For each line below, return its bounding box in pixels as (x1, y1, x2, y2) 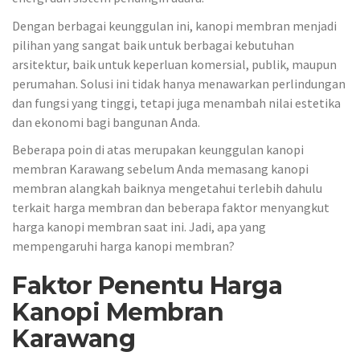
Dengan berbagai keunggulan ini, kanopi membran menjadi (12, 17, 337, 34)
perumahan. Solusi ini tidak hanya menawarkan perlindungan (12, 75, 346, 92)
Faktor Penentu (12, 271, 210, 301)
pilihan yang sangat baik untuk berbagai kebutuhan (12, 36, 294, 53)
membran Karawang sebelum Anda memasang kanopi (12, 161, 309, 177)
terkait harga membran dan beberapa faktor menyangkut (12, 199, 329, 215)
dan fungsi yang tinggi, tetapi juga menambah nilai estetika (12, 94, 341, 111)
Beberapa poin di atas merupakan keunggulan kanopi (12, 141, 304, 157)
